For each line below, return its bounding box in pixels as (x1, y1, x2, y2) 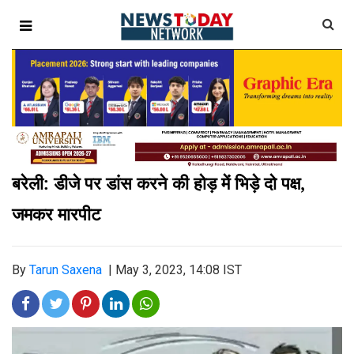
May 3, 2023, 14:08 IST (115, 262, 242, 278)
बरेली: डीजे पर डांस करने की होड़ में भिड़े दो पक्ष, (12, 171, 305, 195)
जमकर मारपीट (12, 201, 101, 226)
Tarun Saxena (29, 262, 102, 278)
